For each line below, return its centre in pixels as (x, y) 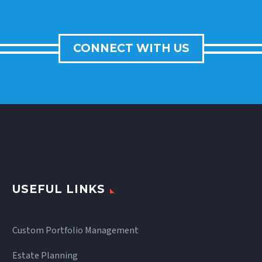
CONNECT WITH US (131, 48)
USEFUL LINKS (59, 189)
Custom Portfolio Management (75, 231)
